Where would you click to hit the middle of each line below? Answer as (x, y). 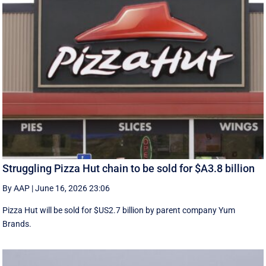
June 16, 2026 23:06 (73, 188)
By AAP (16, 188)
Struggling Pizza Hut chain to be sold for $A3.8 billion (129, 168)
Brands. (17, 224)
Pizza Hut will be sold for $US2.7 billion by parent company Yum (119, 210)
